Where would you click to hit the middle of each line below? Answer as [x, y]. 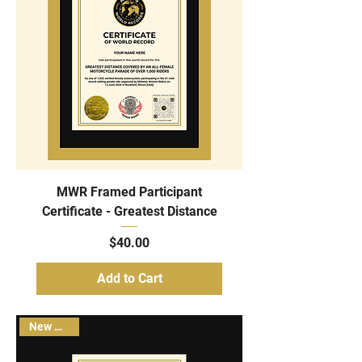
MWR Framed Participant [129, 192]
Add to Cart [129, 278]
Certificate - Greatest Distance [129, 211]
